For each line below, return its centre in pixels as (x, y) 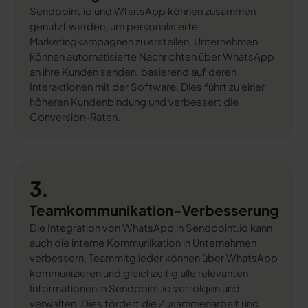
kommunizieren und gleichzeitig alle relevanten (139, 273)
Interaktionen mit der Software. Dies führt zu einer (147, 87)
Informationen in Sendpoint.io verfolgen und (134, 288)
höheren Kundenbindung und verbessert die (134, 102)
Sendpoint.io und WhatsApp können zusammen (142, 11)
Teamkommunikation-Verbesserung (154, 210)
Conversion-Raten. (75, 117)
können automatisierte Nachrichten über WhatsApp (152, 57)
